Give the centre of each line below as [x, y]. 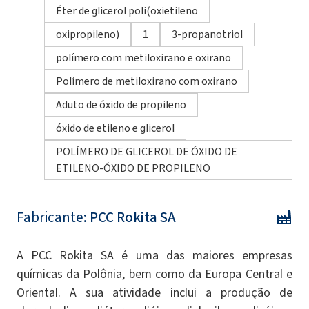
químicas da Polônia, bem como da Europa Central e [154, 273]
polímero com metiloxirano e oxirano [143, 57]
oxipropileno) [88, 34]
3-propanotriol [207, 34]
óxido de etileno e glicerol [115, 128]
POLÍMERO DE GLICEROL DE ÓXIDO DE [147, 151]
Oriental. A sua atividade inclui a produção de [154, 292]
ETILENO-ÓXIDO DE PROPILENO [133, 168]
